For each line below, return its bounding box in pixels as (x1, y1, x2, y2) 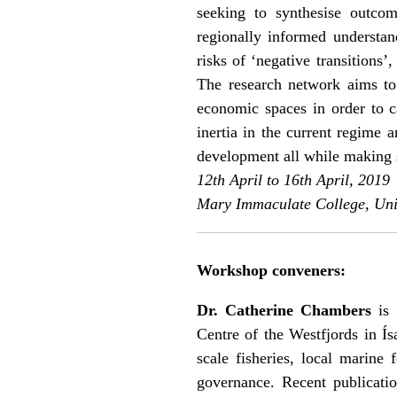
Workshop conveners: (197, 261, 346, 280)
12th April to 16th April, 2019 (197, 170, 390, 189)
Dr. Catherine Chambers (197, 301, 372, 320)
